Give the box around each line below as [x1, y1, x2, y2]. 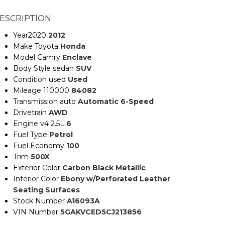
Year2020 [13, 31, 46, 40]
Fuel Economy [13, 141, 64, 150]
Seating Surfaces [13, 185, 80, 194]
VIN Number [13, 207, 58, 216]
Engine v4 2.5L [13, 119, 64, 128]
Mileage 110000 [13, 86, 69, 95]
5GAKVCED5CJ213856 [60, 207, 142, 216]
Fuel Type [13, 130, 47, 139]
